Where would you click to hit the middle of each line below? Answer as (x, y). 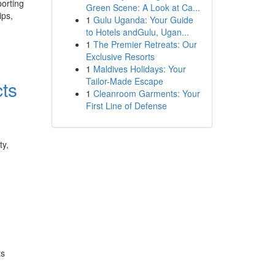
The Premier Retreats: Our (145, 44)
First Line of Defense (126, 106)
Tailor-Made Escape (124, 81)
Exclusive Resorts (120, 56)
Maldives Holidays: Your (139, 69)
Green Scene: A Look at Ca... (143, 7)
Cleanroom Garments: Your (146, 93)
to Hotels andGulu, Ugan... (137, 32)
